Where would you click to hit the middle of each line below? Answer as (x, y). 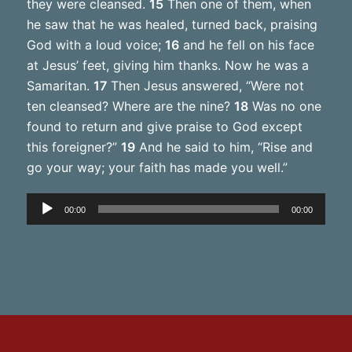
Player (44, 223)
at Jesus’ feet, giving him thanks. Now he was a (167, 65)
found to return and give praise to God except (164, 126)
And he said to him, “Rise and (224, 147)
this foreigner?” (73, 147)
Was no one (284, 106)
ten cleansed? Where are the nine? (130, 106)
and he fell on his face (246, 44)
